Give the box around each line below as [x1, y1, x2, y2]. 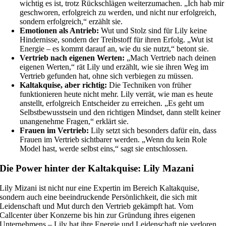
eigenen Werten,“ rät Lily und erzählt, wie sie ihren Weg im [20, 63, 209, 72]
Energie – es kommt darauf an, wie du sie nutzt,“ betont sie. [20, 44, 209, 53]
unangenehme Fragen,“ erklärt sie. [20, 117, 129, 126]
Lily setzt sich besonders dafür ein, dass [89, 126, 217, 135]
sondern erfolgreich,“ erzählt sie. [20, 17, 123, 26]
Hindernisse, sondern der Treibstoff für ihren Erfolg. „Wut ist [20, 35, 213, 44]
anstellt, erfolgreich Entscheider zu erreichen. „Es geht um [20, 99, 204, 108]
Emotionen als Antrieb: [20, 26, 99, 35]
